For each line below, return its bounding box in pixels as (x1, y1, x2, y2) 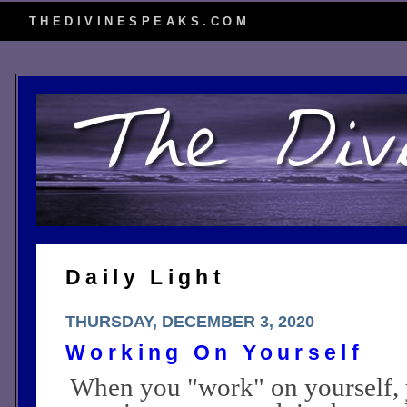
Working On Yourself (65, 341, 364, 365)
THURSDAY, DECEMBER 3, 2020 (65, 313, 314, 331)
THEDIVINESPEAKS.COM (29, 15, 251, 28)
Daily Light (65, 265, 226, 289)
